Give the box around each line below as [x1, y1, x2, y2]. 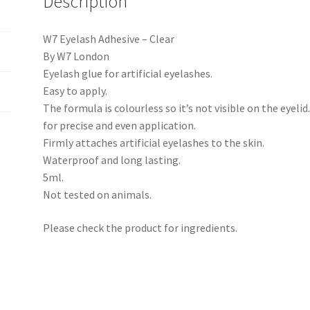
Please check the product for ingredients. [43, 220, 238, 235]
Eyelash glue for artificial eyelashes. [43, 66, 213, 80]
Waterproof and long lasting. [43, 152, 181, 167]
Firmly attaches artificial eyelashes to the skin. [43, 135, 265, 149]
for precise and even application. [43, 118, 197, 132]
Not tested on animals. [43, 187, 152, 201]
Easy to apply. [43, 83, 108, 98]
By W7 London [43, 48, 110, 63]
